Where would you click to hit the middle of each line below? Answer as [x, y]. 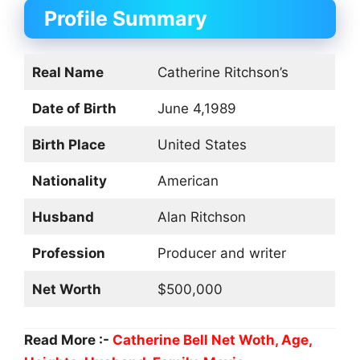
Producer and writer [221, 253]
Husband [63, 217]
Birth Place [68, 144]
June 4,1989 [196, 108]
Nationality [69, 180]
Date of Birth [74, 108]
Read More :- [68, 340]
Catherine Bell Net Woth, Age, [212, 340]
